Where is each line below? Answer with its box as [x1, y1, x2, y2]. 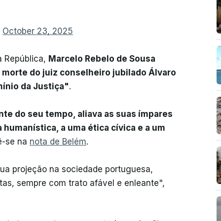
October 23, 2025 [2, 26, 73, 37]
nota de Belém [30, 137, 86, 147]
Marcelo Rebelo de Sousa [48, 54, 155, 64]
